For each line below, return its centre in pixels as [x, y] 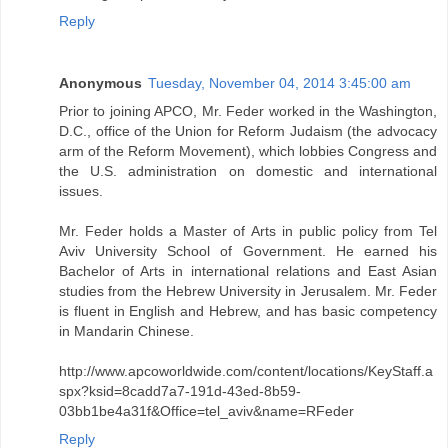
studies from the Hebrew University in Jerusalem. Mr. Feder [248, 291]
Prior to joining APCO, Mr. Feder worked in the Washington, [248, 111]
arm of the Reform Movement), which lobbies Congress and [248, 151]
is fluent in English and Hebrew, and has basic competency [248, 311]
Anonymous [100, 83]
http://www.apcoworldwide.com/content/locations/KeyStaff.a [246, 371]
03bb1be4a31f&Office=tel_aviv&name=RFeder [206, 411]
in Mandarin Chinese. [126, 331]
